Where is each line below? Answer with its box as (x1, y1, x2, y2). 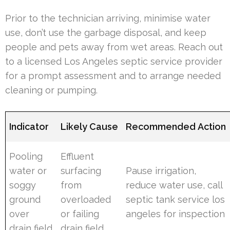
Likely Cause (61, 121, 119, 132)
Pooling (9, 150, 43, 162)
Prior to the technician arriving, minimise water (5, 12, 210, 24)
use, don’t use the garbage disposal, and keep (5, 27, 206, 38)
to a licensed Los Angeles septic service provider (5, 55, 222, 67)
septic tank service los (126, 194, 225, 205)
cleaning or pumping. (5, 84, 98, 95)
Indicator (9, 121, 49, 132)
